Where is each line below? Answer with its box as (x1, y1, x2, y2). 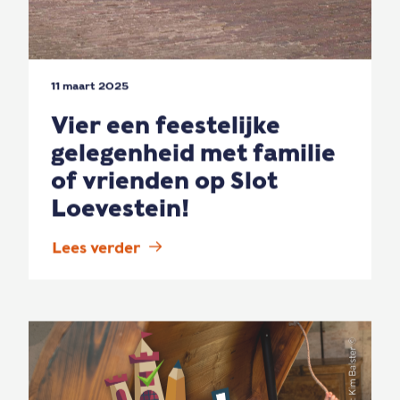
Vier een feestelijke (51, 111, 280, 138)
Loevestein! (51, 194, 189, 221)
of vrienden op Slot (51, 166, 278, 194)
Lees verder (52, 238, 140, 257)
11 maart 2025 (51, 79, 129, 92)
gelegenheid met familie (51, 138, 336, 166)
